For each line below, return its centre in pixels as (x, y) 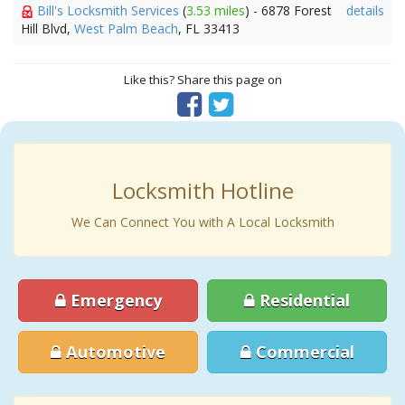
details (365, 10)
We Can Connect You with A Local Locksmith (202, 222)
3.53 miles (216, 10)
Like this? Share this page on (202, 80)
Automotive (113, 352)
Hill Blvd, (47, 28)
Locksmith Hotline (202, 190)
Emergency (113, 300)
